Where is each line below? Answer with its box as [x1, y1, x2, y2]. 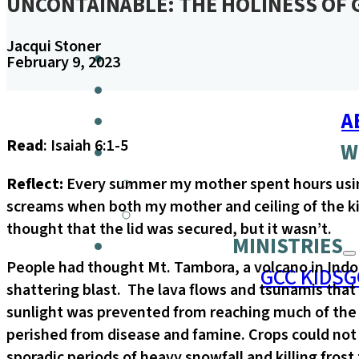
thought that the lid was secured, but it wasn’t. [6, 217, 332, 240]
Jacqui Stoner [6, 34, 101, 58]
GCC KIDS [260, 261, 344, 293]
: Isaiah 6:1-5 [43, 134, 128, 157]
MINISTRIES [232, 230, 343, 262]
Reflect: [6, 172, 67, 196]
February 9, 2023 [6, 50, 120, 74]
